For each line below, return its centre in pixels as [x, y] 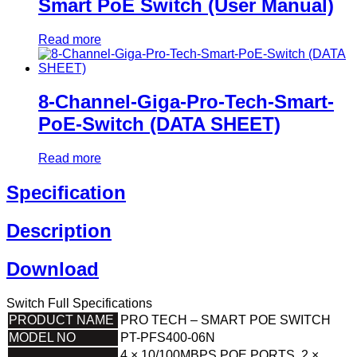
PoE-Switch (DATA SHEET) [159, 124]
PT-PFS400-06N [168, 337]
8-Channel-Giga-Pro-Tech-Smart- [186, 102]
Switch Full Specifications [79, 303]
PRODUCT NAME [61, 320]
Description [59, 231]
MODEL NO [42, 337]
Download [53, 269]
